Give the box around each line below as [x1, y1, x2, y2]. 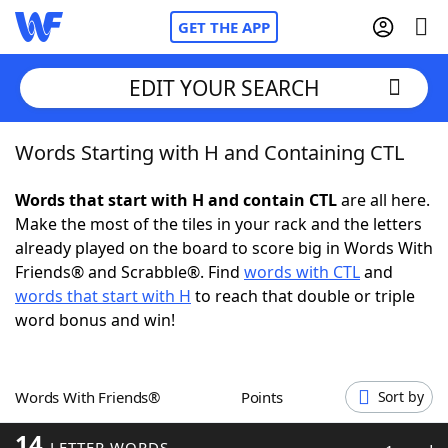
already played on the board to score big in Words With [15, 237, 433, 259]
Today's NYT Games [55, 359, 208, 381]
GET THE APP [178, 17, 270, 37]
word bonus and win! [15, 309, 175, 331]
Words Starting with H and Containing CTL [15, 139, 404, 166]
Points [249, 387, 283, 407]
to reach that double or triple [191, 285, 415, 307]
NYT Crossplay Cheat [55, 249, 211, 271]
